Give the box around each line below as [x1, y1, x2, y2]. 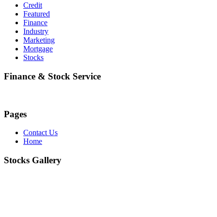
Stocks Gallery [4, 155, 62, 166]
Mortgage [23, 45, 53, 53]
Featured [23, 10, 50, 18]
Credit [23, 1, 42, 10]
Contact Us [23, 128, 58, 137]
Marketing [23, 36, 55, 45]
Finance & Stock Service [4, 71, 101, 82]
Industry [23, 27, 48, 36]
